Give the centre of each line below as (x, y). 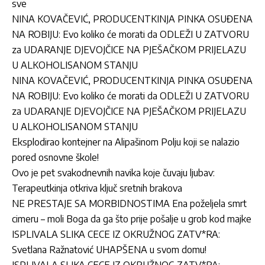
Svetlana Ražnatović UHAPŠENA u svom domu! (109, 249)
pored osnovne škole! (55, 157)
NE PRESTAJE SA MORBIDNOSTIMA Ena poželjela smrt (129, 203)
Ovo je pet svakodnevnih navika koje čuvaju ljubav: (113, 172)
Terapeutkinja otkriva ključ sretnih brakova (97, 188)
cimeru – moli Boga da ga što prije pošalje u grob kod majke (132, 219)
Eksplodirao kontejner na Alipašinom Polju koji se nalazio (126, 142)
